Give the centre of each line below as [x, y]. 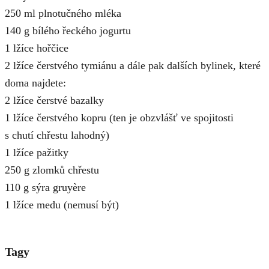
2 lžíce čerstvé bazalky [54, 100]
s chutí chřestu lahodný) [57, 135]
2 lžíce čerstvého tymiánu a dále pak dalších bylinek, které [133, 65]
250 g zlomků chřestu [52, 170]
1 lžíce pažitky [37, 153]
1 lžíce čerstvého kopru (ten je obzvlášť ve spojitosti [119, 118]
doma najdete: [35, 83]
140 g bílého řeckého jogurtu [68, 31]
